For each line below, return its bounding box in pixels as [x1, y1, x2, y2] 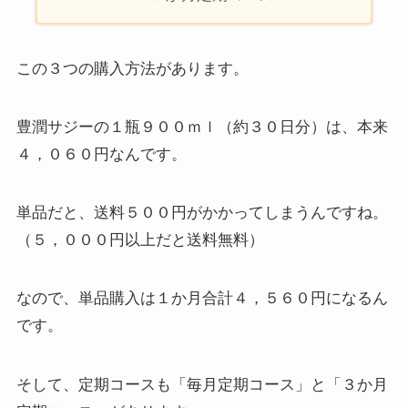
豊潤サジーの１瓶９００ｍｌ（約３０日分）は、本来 [15, 118, 388, 137]
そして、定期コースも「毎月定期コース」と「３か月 [15, 375, 388, 393]
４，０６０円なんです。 [15, 146, 187, 164]
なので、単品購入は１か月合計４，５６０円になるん [15, 290, 388, 308]
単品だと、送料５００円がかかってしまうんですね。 [15, 204, 388, 222]
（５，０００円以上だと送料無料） [15, 231, 264, 250]
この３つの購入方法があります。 [15, 60, 249, 78]
